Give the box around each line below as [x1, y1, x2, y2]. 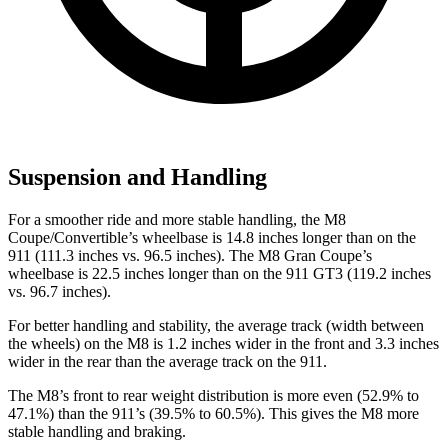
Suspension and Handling [8, 163, 267, 190]
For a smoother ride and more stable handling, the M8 [8, 210, 346, 228]
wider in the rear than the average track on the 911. [8, 352, 327, 370]
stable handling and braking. [8, 422, 186, 440]
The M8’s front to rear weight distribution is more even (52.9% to [8, 386, 419, 404]
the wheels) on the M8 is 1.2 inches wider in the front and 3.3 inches [8, 334, 439, 352]
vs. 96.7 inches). [8, 282, 111, 300]
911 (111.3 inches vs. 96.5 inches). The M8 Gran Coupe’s [8, 246, 372, 264]
